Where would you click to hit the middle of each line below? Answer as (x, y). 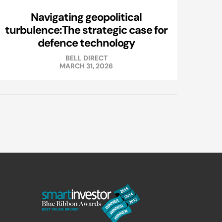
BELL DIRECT (86, 58)
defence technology (86, 43)
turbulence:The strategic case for (86, 30)
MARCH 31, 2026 (86, 66)
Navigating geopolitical (86, 17)
